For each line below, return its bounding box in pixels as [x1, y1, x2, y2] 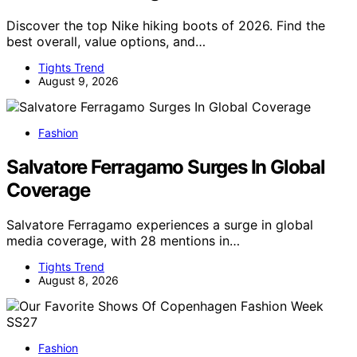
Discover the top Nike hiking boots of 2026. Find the [6, 17, 325, 33]
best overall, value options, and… [6, 33, 206, 49]
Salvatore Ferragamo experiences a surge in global [6, 217, 313, 233]
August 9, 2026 [38, 73, 119, 88]
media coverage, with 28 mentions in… [6, 233, 240, 249]
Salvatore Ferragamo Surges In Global [6, 155, 325, 178]
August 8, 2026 [38, 273, 119, 288]
